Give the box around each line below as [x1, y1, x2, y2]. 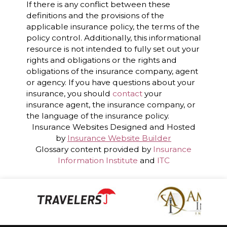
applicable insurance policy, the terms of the [26, 22, 200, 31]
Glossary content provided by [35, 144, 153, 154]
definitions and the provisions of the [26, 11, 164, 20]
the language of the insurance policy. [26, 111, 169, 121]
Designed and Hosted [107, 122, 196, 132]
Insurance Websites [31, 122, 108, 132]
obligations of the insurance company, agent [26, 66, 198, 76]
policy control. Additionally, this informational [26, 33, 201, 43]
